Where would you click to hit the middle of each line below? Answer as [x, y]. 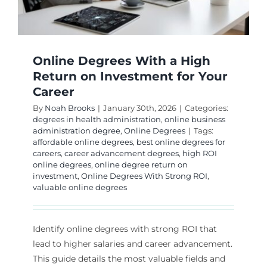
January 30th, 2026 [139, 108]
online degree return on [141, 165]
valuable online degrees [80, 187]
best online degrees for [181, 142]
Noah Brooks [69, 108]
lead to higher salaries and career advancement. [132, 244]
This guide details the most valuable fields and [129, 259]
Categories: [206, 108]
